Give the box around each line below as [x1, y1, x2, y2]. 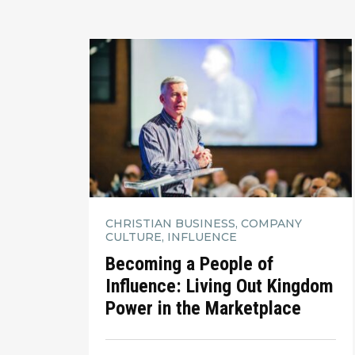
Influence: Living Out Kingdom [105, 274, 334, 297]
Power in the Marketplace [105, 296, 301, 319]
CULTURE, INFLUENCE [105, 230, 237, 245]
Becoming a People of [105, 252, 273, 275]
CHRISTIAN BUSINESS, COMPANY [105, 216, 302, 231]
